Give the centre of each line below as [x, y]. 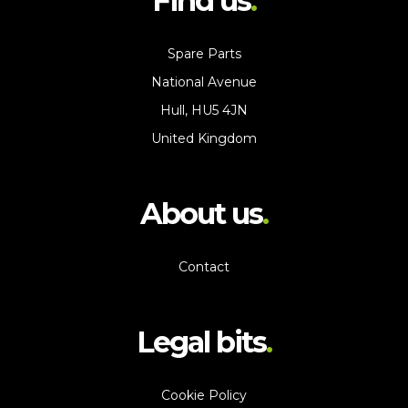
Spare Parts [204, 54]
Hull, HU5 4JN [204, 110]
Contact [204, 267]
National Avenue [204, 82]
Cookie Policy [204, 395]
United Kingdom [204, 138]
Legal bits [201, 342]
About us [201, 214]
